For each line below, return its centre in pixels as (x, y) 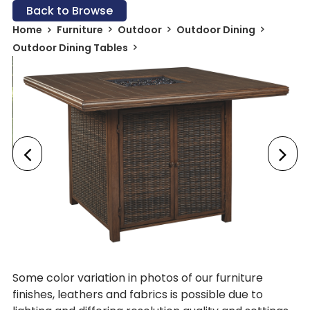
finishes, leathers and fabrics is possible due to (137, 294)
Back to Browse (69, 11)
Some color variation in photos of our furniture (137, 277)
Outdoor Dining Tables (70, 47)
